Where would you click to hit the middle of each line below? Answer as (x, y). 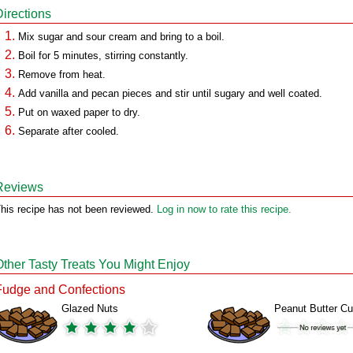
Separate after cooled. (69, 131)
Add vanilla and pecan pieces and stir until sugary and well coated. (170, 93)
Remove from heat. (62, 74)
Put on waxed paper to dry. (79, 112)
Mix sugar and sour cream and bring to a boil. (121, 37)
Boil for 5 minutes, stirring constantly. (103, 56)
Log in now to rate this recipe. (224, 209)
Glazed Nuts (90, 308)
